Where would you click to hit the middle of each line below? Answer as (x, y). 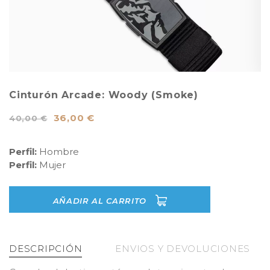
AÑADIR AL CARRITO (101, 201)
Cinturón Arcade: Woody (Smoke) (104, 95)
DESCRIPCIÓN (46, 249)
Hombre (59, 152)
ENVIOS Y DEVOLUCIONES (183, 249)
